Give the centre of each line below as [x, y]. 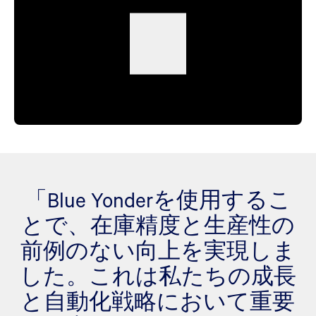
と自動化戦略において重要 [158, 301]
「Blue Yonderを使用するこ [158, 199]
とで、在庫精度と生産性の [158, 225]
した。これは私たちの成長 [158, 275]
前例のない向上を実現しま [158, 250]
